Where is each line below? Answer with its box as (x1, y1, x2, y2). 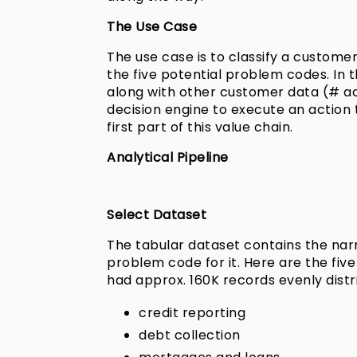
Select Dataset (107, 206, 207, 225)
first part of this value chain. (107, 118, 293, 137)
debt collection (139, 326, 241, 345)
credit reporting (139, 304, 246, 323)
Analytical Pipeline (107, 148, 229, 167)
